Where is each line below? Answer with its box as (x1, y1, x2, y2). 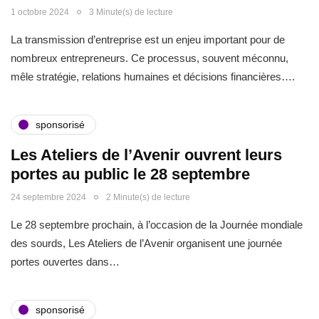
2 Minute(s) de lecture (106, 192, 190, 202)
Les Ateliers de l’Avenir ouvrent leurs (11, 146, 282, 164)
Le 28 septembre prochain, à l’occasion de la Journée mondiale (11, 219, 303, 231)
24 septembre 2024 (11, 192, 86, 202)
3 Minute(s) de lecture (89, 7, 173, 17)
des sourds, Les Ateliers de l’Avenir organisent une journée (11, 237, 282, 249)
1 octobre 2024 (11, 7, 69, 17)
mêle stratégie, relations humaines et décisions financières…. (11, 70, 295, 83)
